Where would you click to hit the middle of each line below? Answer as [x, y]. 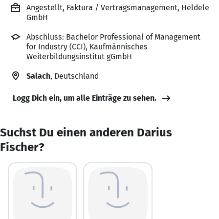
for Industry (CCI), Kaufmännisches [87, 46]
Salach [38, 76]
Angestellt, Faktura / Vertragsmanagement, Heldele [118, 7]
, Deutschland [75, 76]
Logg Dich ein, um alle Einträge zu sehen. [85, 98]
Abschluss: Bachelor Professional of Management [113, 37]
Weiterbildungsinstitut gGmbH [79, 56]
